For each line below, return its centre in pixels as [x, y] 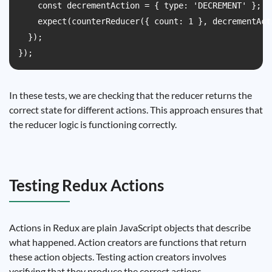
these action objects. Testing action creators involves [118, 257]
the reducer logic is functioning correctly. [93, 124]
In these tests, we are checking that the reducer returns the [131, 95]
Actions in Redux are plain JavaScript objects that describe [130, 227]
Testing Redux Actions [87, 185]
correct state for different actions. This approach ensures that [136, 110]
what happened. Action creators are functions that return [128, 242]
